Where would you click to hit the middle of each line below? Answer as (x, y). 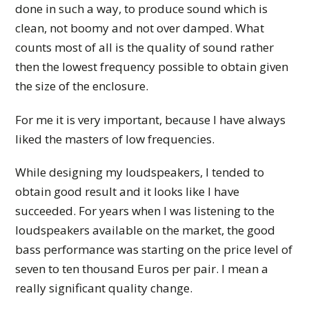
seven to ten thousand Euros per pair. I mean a (142, 268)
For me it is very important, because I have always (151, 119)
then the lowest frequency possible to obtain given (152, 67)
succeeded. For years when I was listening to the (145, 210)
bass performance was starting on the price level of (154, 249)
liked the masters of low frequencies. (115, 139)
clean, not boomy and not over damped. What (140, 28)
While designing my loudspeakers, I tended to (140, 172)
